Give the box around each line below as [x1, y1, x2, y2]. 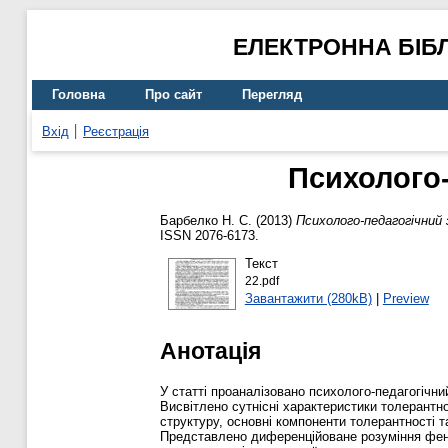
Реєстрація [83, 123, 149, 139]
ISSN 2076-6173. [160, 228, 259, 244]
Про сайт [145, 87, 202, 103]
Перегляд [242, 87, 302, 103]
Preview [382, 290, 429, 306]
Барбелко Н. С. [160, 213, 252, 229]
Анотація [160, 337, 261, 364]
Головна [52, 87, 105, 103]
